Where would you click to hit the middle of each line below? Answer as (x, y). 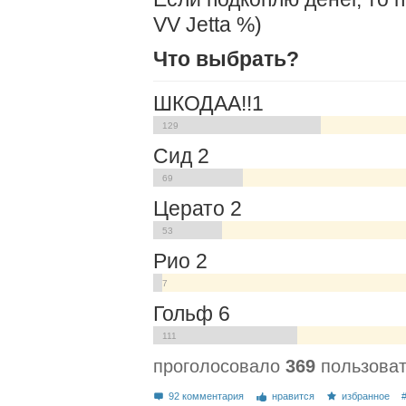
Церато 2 (198, 208)
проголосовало (219, 366)
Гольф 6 (192, 314)
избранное (366, 396)
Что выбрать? (226, 59)
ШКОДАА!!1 (208, 103)
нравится (293, 396)
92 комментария (207, 396)
